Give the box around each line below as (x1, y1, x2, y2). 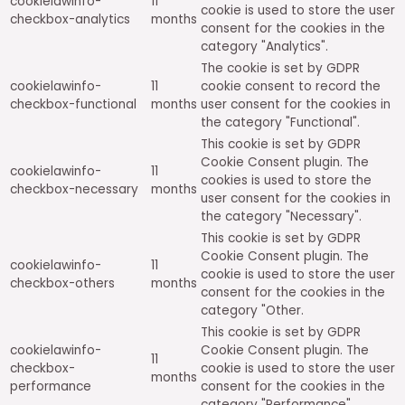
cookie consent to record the (201, 77, 381, 95)
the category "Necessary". (201, 207, 362, 225)
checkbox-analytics (10, 10, 130, 28)
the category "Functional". (201, 113, 360, 131)
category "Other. (201, 301, 304, 319)
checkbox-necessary (10, 180, 138, 198)
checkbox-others (10, 274, 115, 292)
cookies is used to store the (201, 171, 372, 189)
